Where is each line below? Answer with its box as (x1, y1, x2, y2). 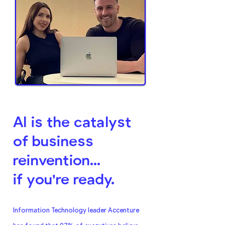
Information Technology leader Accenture (13, 206, 139, 214)
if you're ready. (13, 169, 115, 187)
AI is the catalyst (13, 112, 132, 130)
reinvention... (13, 150, 100, 168)
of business (13, 131, 93, 149)
